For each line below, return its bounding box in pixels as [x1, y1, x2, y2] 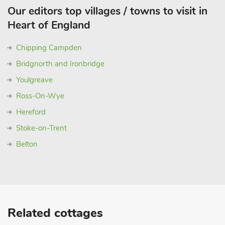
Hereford [16, 107, 46, 117]
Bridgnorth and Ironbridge [16, 59, 104, 69]
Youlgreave [16, 75, 53, 85]
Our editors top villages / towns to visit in [8, 4, 207, 18]
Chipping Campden [16, 43, 82, 53]
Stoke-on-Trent [16, 123, 67, 133]
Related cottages [8, 205, 103, 221]
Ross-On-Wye [16, 91, 64, 101]
